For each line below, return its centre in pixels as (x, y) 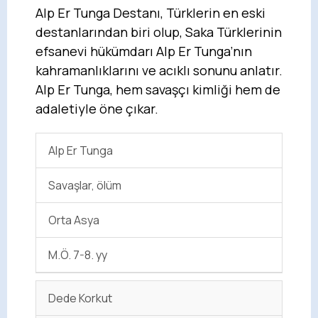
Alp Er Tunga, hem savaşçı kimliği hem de (158, 89)
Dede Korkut (81, 298)
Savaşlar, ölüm (85, 185)
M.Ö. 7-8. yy (78, 254)
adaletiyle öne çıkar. (97, 108)
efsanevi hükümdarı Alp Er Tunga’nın (144, 51)
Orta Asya (74, 220)
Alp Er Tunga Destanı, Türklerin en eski (150, 12)
